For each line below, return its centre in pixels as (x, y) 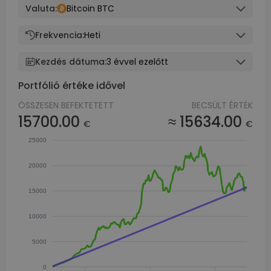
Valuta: (41, 8)
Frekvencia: (60, 35)
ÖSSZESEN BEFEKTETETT (66, 105)
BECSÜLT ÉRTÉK (222, 105)
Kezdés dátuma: (71, 62)
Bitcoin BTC (90, 8)
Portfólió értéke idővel (72, 86)
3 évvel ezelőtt (137, 62)
